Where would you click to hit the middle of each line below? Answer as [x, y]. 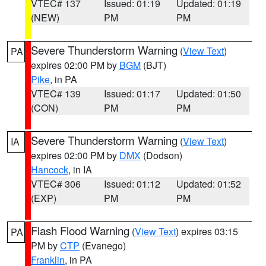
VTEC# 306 [56, 184]
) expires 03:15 [207, 231]
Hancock [50, 170]
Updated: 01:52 [209, 184]
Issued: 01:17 [132, 94]
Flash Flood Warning [80, 230]
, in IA [80, 170]
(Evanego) [103, 246]
